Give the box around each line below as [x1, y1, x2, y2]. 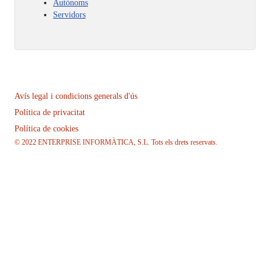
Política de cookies [14, 124, 78, 133]
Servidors [53, 10, 86, 19]
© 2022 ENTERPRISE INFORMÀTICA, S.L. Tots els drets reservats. [14, 138, 218, 147]
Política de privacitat [14, 107, 85, 117]
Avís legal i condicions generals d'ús [14, 92, 137, 101]
